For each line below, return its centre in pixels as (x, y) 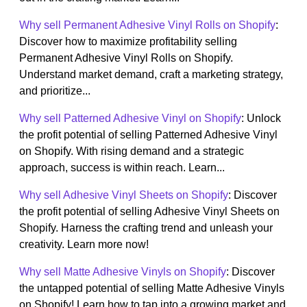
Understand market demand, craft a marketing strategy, (151, 75)
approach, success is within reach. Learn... (122, 168)
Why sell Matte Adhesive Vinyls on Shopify (123, 272)
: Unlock (261, 119)
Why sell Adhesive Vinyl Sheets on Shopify (124, 195)
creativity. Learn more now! (84, 245)
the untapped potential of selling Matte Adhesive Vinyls (152, 288)
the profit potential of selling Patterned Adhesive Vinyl (148, 135)
